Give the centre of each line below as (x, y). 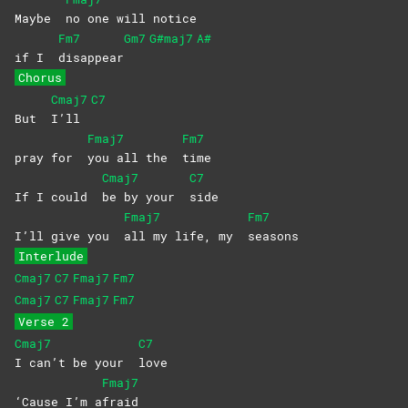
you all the (135, 157)
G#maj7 (171, 38)
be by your (146, 196)
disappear (91, 57)
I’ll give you (69, 235)
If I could (58, 196)
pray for (51, 157)
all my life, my (186, 235)
